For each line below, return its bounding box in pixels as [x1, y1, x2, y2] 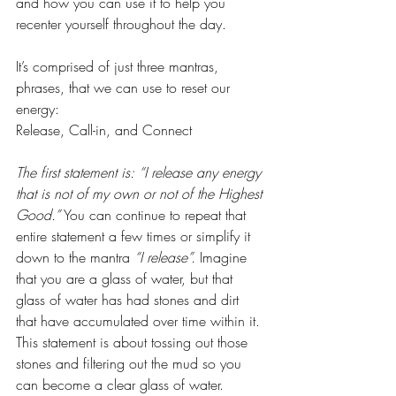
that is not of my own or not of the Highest [16, 184, 266, 203]
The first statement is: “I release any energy [16, 163, 265, 182]
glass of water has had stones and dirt [16, 290, 243, 309]
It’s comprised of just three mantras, [16, 57, 223, 76]
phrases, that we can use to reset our [16, 78, 234, 97]
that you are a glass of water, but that [16, 269, 237, 288]
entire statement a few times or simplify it [16, 226, 255, 246]
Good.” [16, 205, 60, 225]
